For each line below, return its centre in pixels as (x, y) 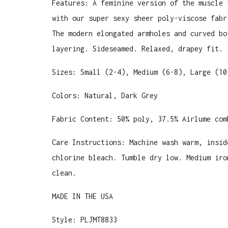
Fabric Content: (84, 119)
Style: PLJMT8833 (84, 220)
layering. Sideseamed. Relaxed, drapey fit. (139, 49)
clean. (64, 173)
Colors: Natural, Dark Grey (105, 95)
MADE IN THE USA (82, 196)
